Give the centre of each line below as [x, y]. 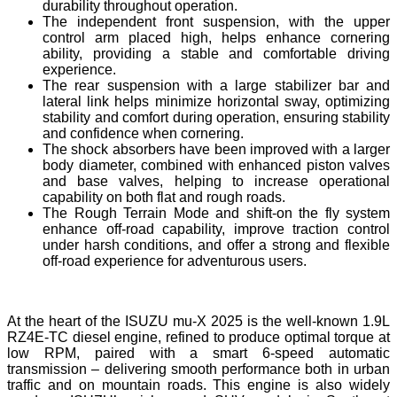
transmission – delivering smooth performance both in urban [198, 369]
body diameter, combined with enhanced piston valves [216, 165]
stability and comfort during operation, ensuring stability [216, 117]
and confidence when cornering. [143, 133]
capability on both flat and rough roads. [164, 197]
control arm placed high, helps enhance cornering [216, 37]
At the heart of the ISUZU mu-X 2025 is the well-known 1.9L [198, 321]
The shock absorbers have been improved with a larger [216, 149]
